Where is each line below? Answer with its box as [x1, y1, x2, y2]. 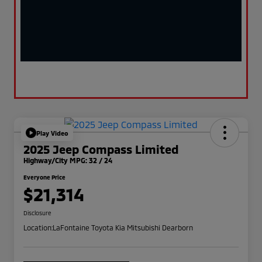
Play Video [36, 129, 68, 137]
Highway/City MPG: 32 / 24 [23, 156, 112, 165]
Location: [23, 223, 53, 232]
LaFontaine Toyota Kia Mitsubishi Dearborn [53, 223, 193, 232]
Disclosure [23, 209, 51, 217]
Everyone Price [23, 174, 65, 181]
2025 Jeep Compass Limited [23, 142, 178, 157]
